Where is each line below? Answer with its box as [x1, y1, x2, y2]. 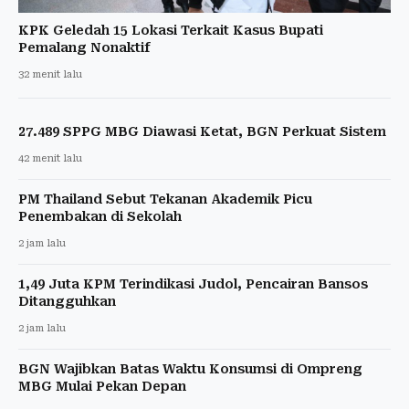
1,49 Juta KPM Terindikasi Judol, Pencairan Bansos [18, 277, 368, 292]
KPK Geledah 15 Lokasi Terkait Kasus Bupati [18, 23, 323, 38]
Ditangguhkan [18, 294, 116, 309]
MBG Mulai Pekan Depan [18, 379, 186, 394]
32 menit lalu [18, 68, 82, 81]
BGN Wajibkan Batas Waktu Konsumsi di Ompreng [18, 362, 362, 377]
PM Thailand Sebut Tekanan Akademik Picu [18, 192, 312, 207]
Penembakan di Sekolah [18, 209, 182, 225]
